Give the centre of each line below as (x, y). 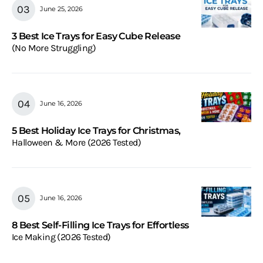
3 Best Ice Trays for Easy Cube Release (96, 36)
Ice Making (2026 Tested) (61, 237)
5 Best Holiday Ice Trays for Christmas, (96, 130)
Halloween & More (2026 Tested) (76, 142)
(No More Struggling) (54, 48)
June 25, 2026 (61, 9)
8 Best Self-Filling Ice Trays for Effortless (100, 225)
